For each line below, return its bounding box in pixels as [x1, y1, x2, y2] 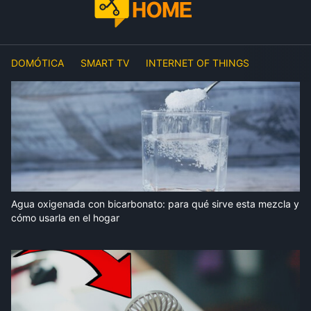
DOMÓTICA [11, 57, 64, 69]
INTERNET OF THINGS [146, 57, 249, 69]
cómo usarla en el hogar [11, 212, 119, 224]
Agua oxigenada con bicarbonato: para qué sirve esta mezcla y [11, 198, 299, 210]
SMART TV [81, 57, 129, 69]
